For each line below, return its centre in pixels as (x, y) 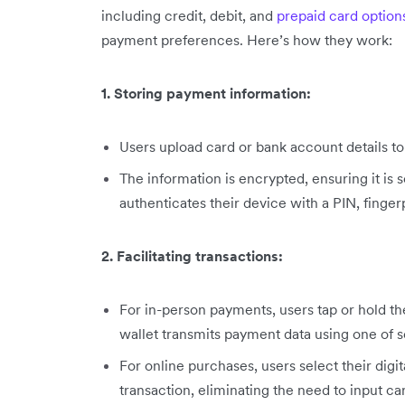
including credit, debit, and (189, 15)
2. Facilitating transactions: (192, 256)
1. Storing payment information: (206, 93)
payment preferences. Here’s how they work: (247, 40)
